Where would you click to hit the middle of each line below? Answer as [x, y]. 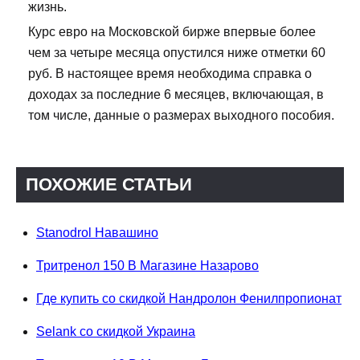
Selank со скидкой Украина [116, 332]
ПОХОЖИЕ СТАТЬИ [109, 185]
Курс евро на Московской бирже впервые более [172, 32]
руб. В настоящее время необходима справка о [170, 74]
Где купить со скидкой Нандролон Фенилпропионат [189, 299]
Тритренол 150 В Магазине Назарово [147, 266]
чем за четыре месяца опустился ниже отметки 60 [177, 53]
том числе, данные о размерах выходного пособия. [181, 116]
